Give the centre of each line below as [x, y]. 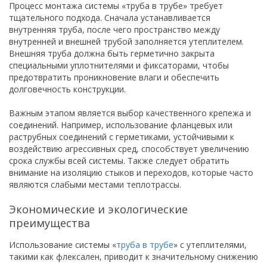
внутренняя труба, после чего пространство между [114, 30]
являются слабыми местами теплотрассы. [95, 184]
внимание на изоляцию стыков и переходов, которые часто [131, 173]
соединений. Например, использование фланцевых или [121, 125]
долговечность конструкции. [67, 89]
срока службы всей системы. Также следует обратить [119, 161]
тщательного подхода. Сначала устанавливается [110, 18]
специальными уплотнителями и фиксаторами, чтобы [119, 65]
